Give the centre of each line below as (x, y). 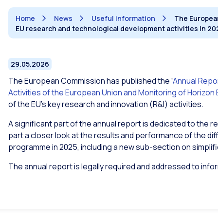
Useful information (123, 18)
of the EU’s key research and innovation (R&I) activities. (106, 104)
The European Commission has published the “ (91, 81)
